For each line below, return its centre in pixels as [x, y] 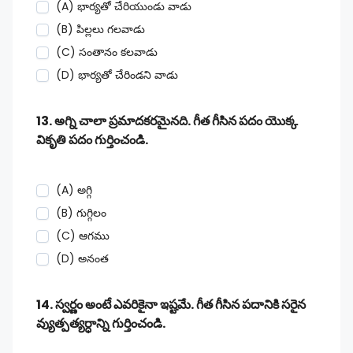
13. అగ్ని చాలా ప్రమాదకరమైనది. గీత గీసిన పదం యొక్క [167, 121]
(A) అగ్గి [74, 190]
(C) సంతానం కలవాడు [107, 52]
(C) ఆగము [83, 236]
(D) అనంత [82, 258]
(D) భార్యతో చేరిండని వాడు [117, 75]
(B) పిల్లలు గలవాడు [100, 29]
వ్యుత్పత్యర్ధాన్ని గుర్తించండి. [101, 323]
